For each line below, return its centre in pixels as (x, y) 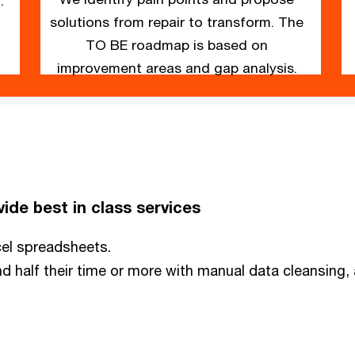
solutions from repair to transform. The (177, 21)
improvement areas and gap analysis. (177, 67)
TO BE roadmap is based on (177, 44)
